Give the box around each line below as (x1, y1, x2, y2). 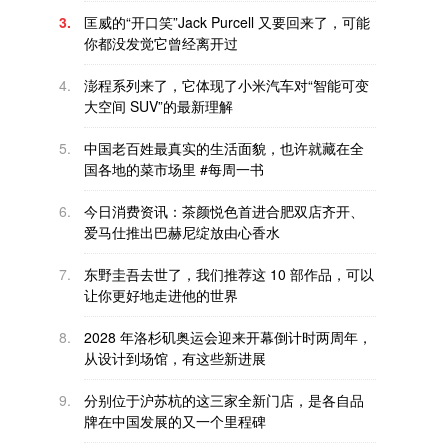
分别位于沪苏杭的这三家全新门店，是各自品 (84, 390, 364, 410)
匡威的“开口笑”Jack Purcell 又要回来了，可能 (84, 12, 370, 32)
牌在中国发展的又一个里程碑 (84, 411, 266, 431)
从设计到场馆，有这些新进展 (84, 348, 266, 368)
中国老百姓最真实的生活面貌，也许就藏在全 (84, 138, 364, 158)
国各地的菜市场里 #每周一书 (84, 159, 264, 179)
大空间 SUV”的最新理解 (84, 96, 233, 116)
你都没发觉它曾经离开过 (84, 33, 238, 53)
